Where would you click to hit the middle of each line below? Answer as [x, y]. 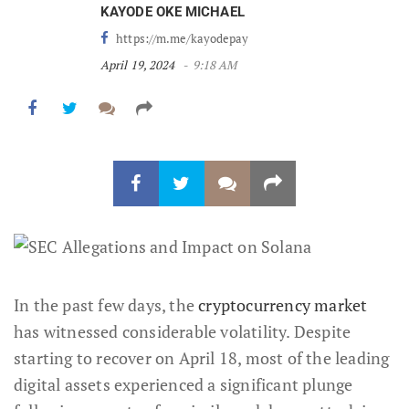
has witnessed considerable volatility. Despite [183, 331]
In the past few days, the [106, 304]
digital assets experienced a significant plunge [184, 384]
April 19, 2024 [138, 64]
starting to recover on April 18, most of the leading [202, 357]
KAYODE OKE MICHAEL [173, 11]
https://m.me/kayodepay [181, 38]
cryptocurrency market [283, 304]
